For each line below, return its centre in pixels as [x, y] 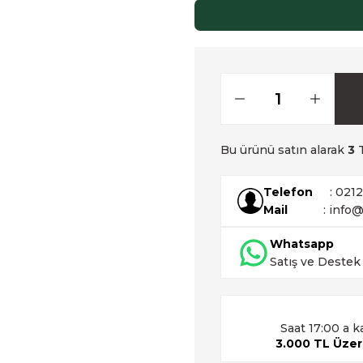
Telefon [288, 192]
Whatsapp [302, 244]
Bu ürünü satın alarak [284, 150]
